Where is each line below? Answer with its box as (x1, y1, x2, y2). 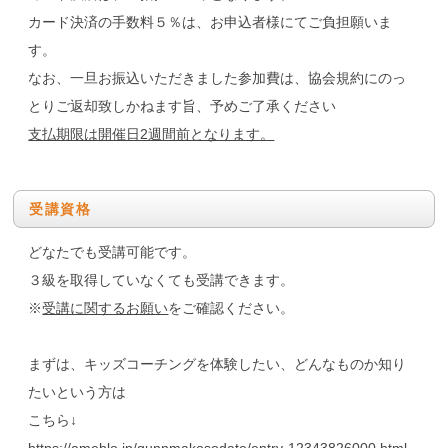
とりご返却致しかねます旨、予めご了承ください (28, 98, 337, 115)
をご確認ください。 (168, 300, 295, 317)
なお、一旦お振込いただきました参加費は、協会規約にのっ (28, 70, 407, 87)
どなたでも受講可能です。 (28, 244, 197, 261)
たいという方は (28, 384, 127, 401)
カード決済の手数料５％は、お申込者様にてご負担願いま (28, 14, 393, 31)
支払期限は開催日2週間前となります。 (28, 126, 275, 143)
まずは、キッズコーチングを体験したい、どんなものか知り (28, 356, 407, 373)
